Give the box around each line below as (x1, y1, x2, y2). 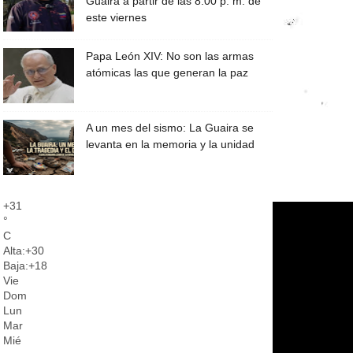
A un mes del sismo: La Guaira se (86, 121, 254, 134)
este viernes (86, 11, 147, 24)
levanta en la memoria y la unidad (86, 138, 255, 150)
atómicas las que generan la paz (86, 66, 248, 79)
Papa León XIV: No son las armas (86, 50, 254, 62)
